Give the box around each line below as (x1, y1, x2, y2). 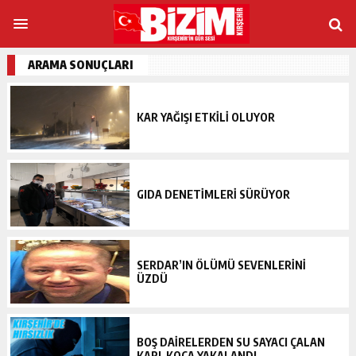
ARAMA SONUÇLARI (27, 57, 133, 72)
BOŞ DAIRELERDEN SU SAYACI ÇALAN (136, 335, 325, 350)
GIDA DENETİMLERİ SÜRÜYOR (136, 188, 290, 202)
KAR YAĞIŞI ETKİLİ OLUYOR (136, 110, 275, 124)
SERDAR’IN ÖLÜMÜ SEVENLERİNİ (136, 258, 306, 273)
